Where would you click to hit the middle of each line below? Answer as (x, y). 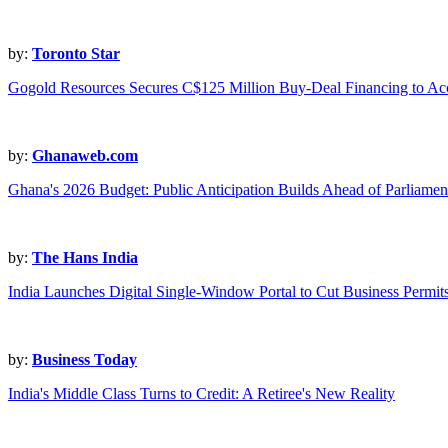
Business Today (84, 360)
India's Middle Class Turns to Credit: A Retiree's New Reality (201, 394)
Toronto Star (76, 54)
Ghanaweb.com (85, 156)
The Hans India (85, 258)
